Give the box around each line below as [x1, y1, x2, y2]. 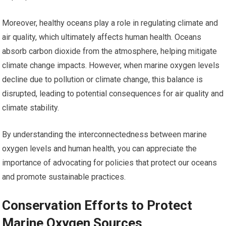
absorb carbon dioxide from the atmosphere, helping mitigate [2, 46, 217, 56]
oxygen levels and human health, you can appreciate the [2, 144, 197, 154]
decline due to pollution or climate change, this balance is [2, 75, 203, 85]
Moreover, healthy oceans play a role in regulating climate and [2, 18, 218, 28]
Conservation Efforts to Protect [2, 198, 193, 213]
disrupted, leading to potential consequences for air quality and [2, 89, 224, 99]
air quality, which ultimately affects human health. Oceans [2, 32, 202, 42]
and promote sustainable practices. [2, 172, 126, 182]
